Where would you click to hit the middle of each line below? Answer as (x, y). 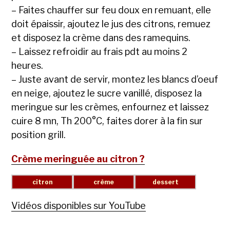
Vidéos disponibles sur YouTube (79, 206)
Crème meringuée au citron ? (78, 159)
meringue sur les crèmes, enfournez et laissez (110, 107)
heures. (27, 66)
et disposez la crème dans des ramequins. (101, 38)
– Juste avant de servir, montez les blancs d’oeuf (115, 80)
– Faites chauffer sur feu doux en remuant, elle (111, 10)
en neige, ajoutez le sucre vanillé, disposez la (107, 93)
